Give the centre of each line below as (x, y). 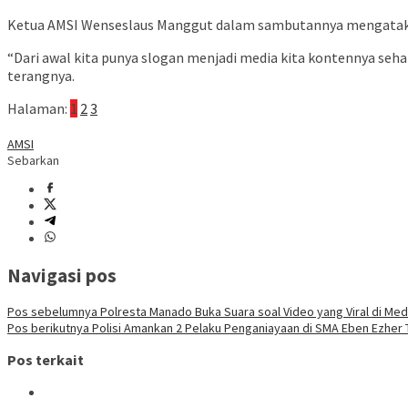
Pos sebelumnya (52, 311)
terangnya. (41, 76)
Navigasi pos (62, 275)
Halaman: (37, 109)
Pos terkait (46, 360)
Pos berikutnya (48, 327)
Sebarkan (33, 161)
